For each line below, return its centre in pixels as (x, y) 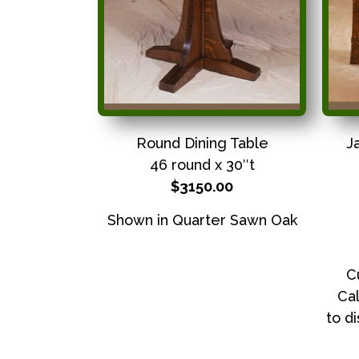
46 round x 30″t (202, 165)
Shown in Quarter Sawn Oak (202, 220)
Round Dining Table (202, 143)
